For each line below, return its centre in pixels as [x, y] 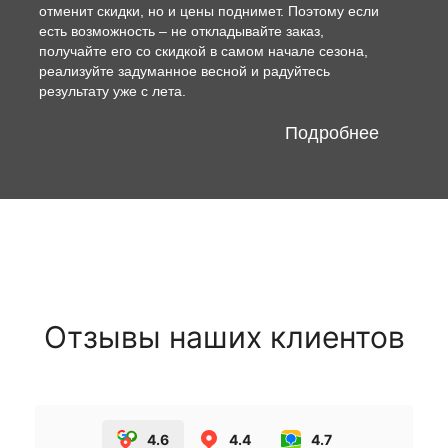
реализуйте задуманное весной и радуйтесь [184, 70]
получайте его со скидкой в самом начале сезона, [203, 50]
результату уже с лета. [112, 90]
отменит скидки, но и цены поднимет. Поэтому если [209, 10]
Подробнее [332, 132]
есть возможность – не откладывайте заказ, [181, 30]
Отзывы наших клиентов [224, 336]
